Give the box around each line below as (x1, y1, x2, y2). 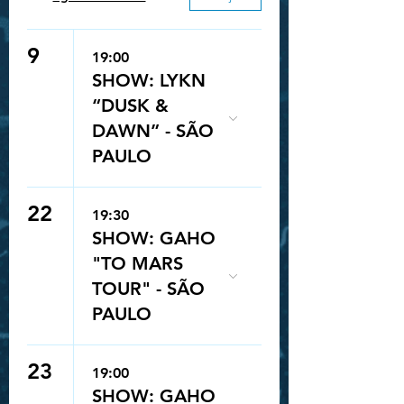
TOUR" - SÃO (92, 278, 205, 299)
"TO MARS (92, 252, 183, 274)
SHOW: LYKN (92, 69, 206, 91)
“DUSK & (92, 95, 169, 116)
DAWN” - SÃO (92, 120, 214, 142)
